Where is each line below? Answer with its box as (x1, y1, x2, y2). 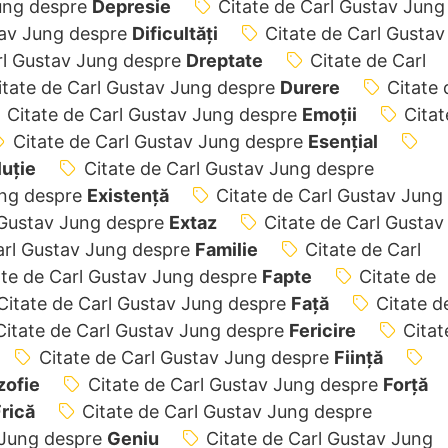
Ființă (333, 346, 383, 368)
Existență (86, 184, 169, 206)
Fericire (288, 319, 356, 341)
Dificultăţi (131, 22, 218, 44)
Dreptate (185, 49, 263, 71)
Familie (194, 238, 258, 260)
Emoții (301, 103, 357, 125)
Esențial (307, 130, 378, 152)
